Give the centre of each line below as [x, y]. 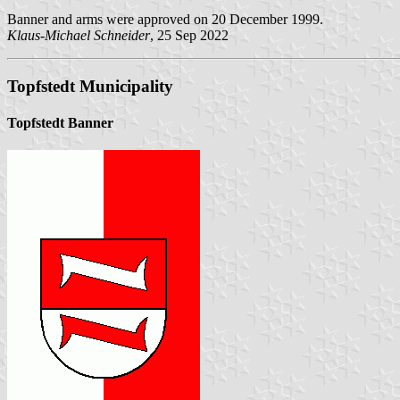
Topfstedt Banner [60, 122]
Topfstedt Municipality [90, 86]
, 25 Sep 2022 [189, 35]
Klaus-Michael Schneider [79, 35]
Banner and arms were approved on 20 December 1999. [165, 19]
